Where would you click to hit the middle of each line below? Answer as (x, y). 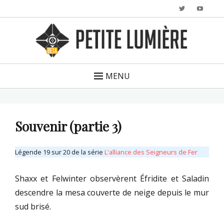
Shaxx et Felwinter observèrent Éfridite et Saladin (112, 179)
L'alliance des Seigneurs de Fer (151, 152)
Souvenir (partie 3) (68, 126)
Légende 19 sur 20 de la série (60, 152)
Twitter (195, 8)
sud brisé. (33, 207)
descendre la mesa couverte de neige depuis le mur (112, 193)
